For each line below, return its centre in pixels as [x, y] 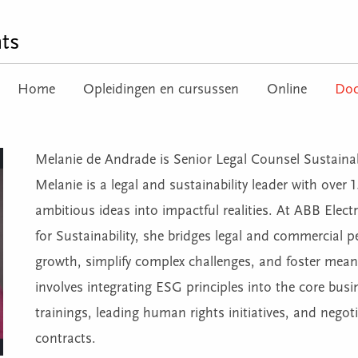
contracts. [68, 340]
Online [287, 90]
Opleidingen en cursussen [161, 90]
